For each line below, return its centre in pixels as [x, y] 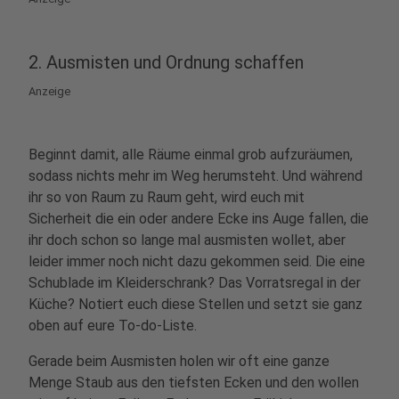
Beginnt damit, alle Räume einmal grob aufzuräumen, [191, 155]
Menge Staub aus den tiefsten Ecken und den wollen [194, 383]
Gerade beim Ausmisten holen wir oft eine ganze [179, 361]
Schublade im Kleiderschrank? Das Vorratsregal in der [195, 283]
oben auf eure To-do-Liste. [113, 326]
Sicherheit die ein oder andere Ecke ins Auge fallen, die [199, 219]
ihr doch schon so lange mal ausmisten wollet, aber [187, 240]
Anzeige [49, 91]
